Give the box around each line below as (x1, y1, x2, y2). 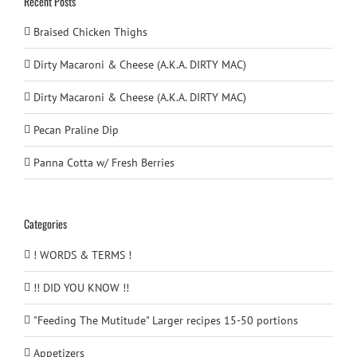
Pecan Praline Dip (33, 123, 119, 138)
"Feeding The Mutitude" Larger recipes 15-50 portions (33, 312, 298, 328)
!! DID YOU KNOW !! (33, 280, 129, 295)
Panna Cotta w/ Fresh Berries (33, 155, 175, 171)
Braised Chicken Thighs (33, 25, 147, 40)
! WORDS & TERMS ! (33, 247, 131, 262)
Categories (24, 215, 67, 233)
